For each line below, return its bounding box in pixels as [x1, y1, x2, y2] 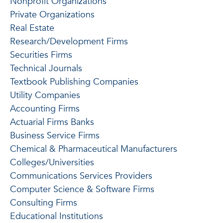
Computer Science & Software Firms [10, 183, 154, 196]
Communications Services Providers [10, 169, 152, 182]
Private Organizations [10, 8, 95, 21]
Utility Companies [10, 89, 80, 102]
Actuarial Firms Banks [10, 115, 94, 128]
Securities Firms [10, 48, 72, 61]
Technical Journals [10, 62, 82, 75]
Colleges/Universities [10, 156, 94, 169]
